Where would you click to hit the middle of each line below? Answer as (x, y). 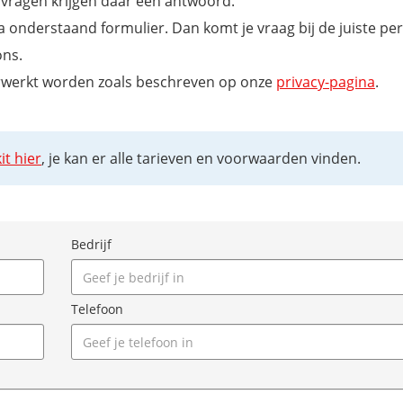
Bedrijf (91, 244)
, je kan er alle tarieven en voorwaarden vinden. (201, 158)
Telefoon (97, 309)
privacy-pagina (326, 82)
